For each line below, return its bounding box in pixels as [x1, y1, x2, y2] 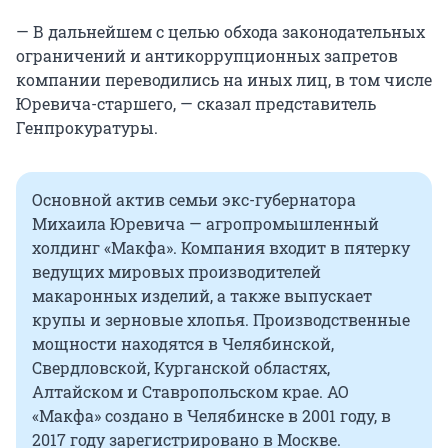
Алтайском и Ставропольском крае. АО [32, 381, 349, 403]
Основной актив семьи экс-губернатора [32, 189, 356, 211]
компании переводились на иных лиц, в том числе [16, 69, 432, 91]
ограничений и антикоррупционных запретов [16, 45, 398, 67]
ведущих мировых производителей [32, 261, 321, 283]
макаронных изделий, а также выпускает [32, 285, 372, 307]
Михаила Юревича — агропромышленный [32, 213, 379, 235]
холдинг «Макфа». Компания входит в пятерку [32, 237, 410, 259]
